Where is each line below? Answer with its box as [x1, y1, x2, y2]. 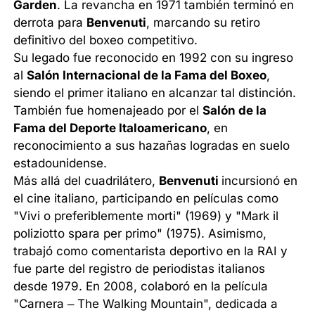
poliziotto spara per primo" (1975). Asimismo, [13, 226, 267, 240]
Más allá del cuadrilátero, [13, 173, 160, 188]
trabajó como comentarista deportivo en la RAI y [13, 243, 288, 258]
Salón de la [202, 103, 267, 117]
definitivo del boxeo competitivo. [13, 32, 198, 47]
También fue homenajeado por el [13, 103, 203, 117]
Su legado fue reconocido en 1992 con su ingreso [13, 50, 294, 65]
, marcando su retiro [146, 15, 261, 30]
